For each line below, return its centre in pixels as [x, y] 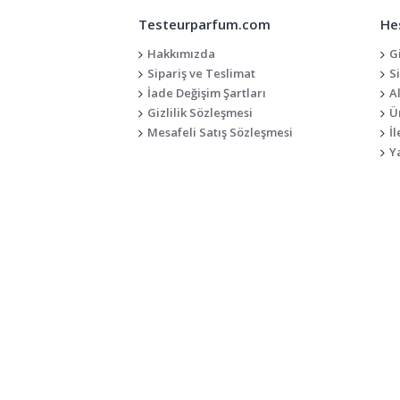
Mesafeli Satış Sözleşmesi [220, 132]
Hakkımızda [181, 54]
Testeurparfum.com [204, 24]
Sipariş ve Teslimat [201, 73]
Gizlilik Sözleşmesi [200, 112]
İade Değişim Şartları [206, 93]
